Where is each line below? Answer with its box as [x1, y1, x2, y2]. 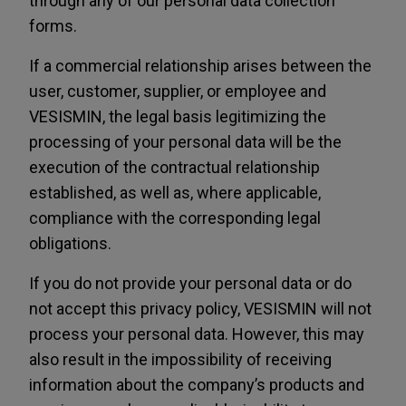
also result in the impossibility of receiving [29, 350, 332, 369]
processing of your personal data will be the [29, 132, 342, 151]
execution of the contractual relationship [29, 158, 320, 177]
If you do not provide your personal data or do [29, 274, 352, 293]
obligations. [29, 234, 111, 253]
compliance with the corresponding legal [29, 208, 321, 227]
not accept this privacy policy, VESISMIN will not [29, 299, 372, 318]
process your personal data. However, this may [29, 324, 364, 343]
